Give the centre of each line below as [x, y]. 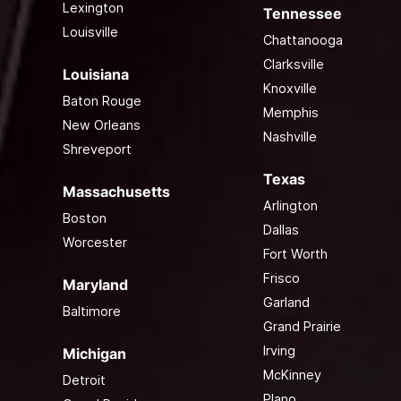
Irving [279, 350]
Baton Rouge [102, 100]
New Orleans [101, 124]
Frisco [281, 277]
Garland [286, 302]
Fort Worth [295, 253]
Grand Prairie [302, 326]
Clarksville [293, 64]
